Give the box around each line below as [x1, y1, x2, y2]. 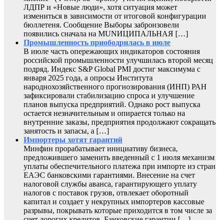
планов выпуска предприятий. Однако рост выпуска [24, 100, 200, 109]
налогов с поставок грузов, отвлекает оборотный [24, 189, 189, 197]
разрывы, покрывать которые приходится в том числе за [24, 206, 212, 215]
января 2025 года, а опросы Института [24, 74, 153, 82]
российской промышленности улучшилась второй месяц [24, 56, 213, 65]
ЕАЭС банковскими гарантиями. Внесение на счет [24, 171, 195, 180]
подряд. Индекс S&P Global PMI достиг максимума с [24, 65, 200, 74]
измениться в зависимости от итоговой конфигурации [24, 12, 206, 21]
